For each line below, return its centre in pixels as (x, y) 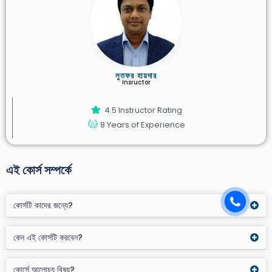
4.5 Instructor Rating (143, 110)
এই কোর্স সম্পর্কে (39, 170)
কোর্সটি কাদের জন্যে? (43, 205)
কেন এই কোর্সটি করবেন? (48, 237)
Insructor (136, 82)
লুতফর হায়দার (136, 75)
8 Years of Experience (142, 124)
